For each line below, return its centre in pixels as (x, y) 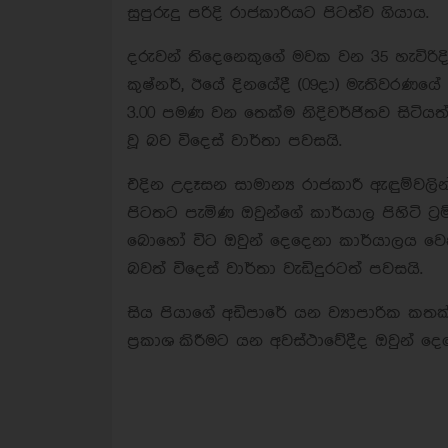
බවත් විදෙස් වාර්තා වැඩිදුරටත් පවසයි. (275, 269)
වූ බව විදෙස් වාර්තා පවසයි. (234, 141)
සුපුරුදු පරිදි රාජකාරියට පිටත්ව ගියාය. (278, 13)
